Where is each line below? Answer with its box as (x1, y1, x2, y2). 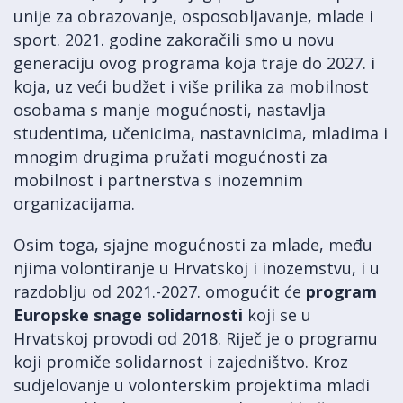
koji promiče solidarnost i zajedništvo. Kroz (13, 351, 348, 372)
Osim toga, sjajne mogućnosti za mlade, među (13, 234, 372, 255)
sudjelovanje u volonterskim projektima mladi (13, 374, 370, 396)
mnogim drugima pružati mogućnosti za (13, 146, 327, 167)
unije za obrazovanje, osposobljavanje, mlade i (13, 5, 373, 27)
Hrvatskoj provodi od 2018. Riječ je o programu (13, 327, 378, 349)
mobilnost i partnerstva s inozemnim (13, 169, 303, 191)
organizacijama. (13, 193, 135, 214)
